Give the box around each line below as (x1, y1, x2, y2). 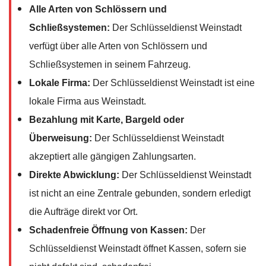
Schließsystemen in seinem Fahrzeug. (29, 59, 191, 69)
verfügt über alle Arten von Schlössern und (29, 40, 207, 51)
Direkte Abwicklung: (29, 169, 119, 180)
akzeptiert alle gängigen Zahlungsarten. (29, 151, 196, 161)
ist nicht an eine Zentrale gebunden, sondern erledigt (29, 188, 251, 198)
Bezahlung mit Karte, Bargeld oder (29, 114, 184, 125)
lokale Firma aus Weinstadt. (29, 96, 146, 106)
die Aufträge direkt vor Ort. (29, 206, 138, 217)
